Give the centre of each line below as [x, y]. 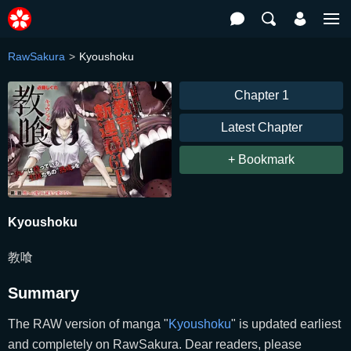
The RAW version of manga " [88, 324]
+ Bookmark [261, 159]
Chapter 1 [261, 95]
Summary [43, 293]
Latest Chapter [261, 127]
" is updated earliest [286, 324]
